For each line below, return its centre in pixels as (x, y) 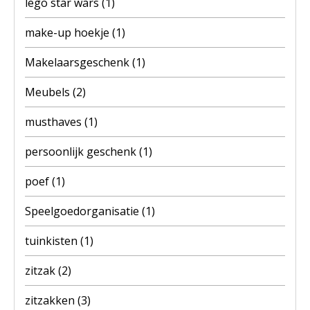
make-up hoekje (69, 32)
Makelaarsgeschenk (79, 62)
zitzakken (51, 300)
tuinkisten (53, 240)
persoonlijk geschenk (82, 151)
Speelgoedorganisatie (83, 211)
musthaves (55, 121)
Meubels (49, 92)
